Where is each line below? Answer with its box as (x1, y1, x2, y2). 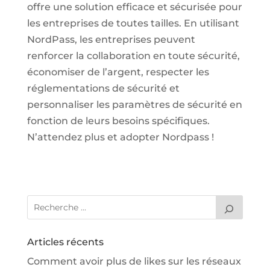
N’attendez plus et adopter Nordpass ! (27, 131, 214, 143)
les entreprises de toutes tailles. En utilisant (27, 17, 239, 29)
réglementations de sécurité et (27, 82, 180, 94)
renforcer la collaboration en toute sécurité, (27, 49, 240, 61)
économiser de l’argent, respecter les (27, 66, 209, 78)
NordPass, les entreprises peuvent (27, 33, 195, 45)
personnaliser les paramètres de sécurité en (27, 98, 242, 110)
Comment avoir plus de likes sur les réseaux (27, 255, 241, 267)
